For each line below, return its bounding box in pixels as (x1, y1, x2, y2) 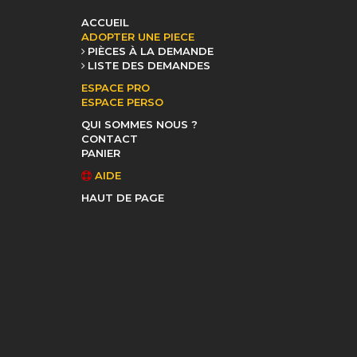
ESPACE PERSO (81, 96, 163, 108)
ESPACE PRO (81, 81, 150, 94)
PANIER (81, 147, 120, 159)
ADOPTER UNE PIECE (81, 30, 194, 43)
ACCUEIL (81, 16, 129, 29)
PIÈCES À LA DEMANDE (88, 45, 214, 57)
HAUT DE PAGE (81, 191, 164, 204)
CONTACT (81, 132, 138, 145)
